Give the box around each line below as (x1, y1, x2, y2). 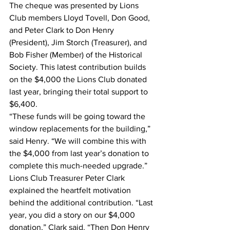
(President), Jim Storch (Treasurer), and (9, 38, 149, 47)
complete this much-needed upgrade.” (9, 161, 147, 170)
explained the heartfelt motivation (9, 186, 133, 195)
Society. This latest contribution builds (9, 63, 148, 71)
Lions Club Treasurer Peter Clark (9, 174, 127, 182)
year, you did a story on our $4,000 (9, 210, 137, 219)
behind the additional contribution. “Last (9, 198, 155, 207)
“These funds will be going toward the (9, 112, 147, 121)
